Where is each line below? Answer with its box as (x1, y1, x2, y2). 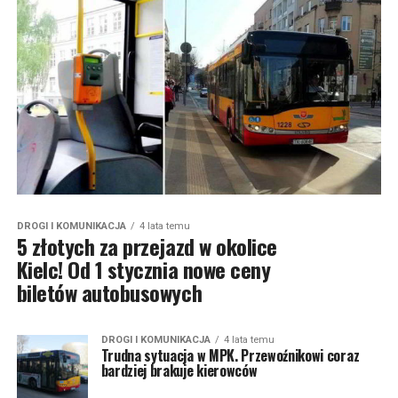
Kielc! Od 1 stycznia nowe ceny (16, 252, 271, 285)
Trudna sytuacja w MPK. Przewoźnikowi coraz (100, 344, 360, 366)
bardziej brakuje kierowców (100, 359, 258, 381)
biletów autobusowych (16, 275, 203, 308)
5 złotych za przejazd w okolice (16, 229, 277, 262)
